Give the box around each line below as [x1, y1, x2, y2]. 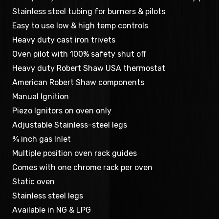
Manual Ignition [12, 92, 69, 101]
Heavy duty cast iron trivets [12, 35, 116, 44]
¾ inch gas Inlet [12, 134, 71, 144]
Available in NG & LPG [12, 205, 91, 215]
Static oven [12, 177, 55, 186]
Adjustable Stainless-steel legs [12, 120, 128, 130]
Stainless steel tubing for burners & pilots [12, 7, 166, 16]
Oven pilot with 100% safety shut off [12, 49, 147, 59]
